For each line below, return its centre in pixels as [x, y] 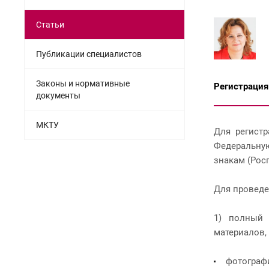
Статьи [50, 24]
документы [58, 95]
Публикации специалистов [89, 54]
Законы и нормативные [83, 83]
